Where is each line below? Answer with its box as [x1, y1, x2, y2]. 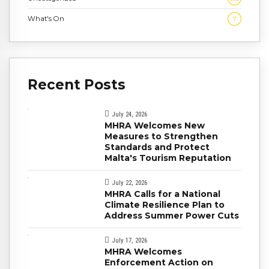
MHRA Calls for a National [104, 188, 220, 199]
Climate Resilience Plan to [104, 199, 225, 210]
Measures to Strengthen [104, 130, 218, 142]
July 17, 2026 [112, 237, 147, 245]
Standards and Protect [104, 141, 210, 153]
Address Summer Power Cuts [104, 210, 239, 221]
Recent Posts [28, 76, 125, 93]
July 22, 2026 [112, 178, 147, 187]
